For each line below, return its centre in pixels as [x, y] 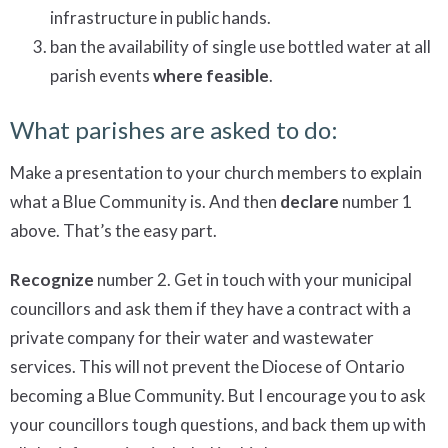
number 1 [375, 201]
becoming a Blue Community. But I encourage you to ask [218, 395]
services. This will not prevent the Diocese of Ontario [207, 366]
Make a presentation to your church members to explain [216, 172]
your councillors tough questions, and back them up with [218, 424]
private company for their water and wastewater [192, 337]
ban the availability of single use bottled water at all [240, 47]
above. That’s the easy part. [113, 230]
